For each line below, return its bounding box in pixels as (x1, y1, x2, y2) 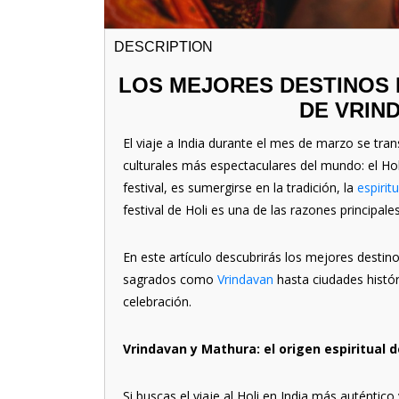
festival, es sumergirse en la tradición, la (123, 179, 357, 196)
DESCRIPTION (114, 39, 213, 54)
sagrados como (123, 271, 217, 288)
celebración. (123, 293, 191, 310)
